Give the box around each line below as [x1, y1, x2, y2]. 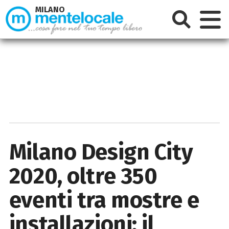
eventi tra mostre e [9, 186, 199, 214]
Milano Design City [9, 138, 193, 166]
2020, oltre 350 [9, 162, 157, 190]
